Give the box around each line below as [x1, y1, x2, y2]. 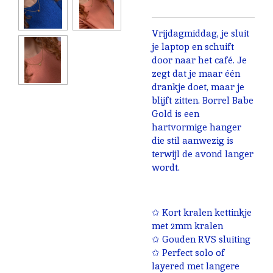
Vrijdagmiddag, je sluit [152, 27, 249, 39]
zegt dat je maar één [152, 67, 240, 79]
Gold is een [152, 107, 199, 119]
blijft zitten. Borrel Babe [152, 94, 253, 106]
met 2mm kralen [152, 219, 225, 232]
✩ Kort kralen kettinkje [152, 206, 252, 218]
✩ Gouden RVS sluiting [152, 233, 250, 245]
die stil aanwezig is [152, 134, 233, 146]
